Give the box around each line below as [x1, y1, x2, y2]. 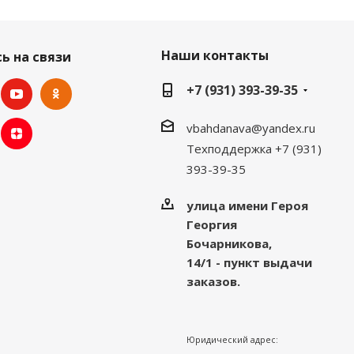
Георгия [186, 216, 237, 232]
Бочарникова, [186, 235, 272, 251]
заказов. [186, 273, 240, 289]
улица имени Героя [186, 197, 308, 213]
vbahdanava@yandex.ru [186, 119, 315, 136]
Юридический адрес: [186, 333, 278, 345]
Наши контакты [160, 46, 269, 64]
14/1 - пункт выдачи [186, 254, 312, 270]
